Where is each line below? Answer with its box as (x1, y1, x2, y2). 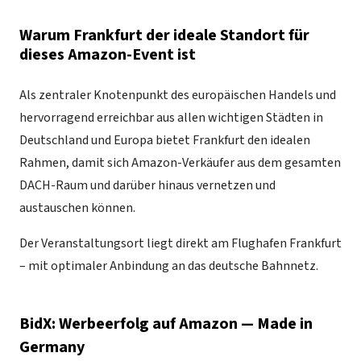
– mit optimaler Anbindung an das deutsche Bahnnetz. (19, 257, 318, 276)
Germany (19, 336, 85, 359)
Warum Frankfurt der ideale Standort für (19, 24, 309, 48)
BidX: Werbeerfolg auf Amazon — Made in (19, 313, 313, 336)
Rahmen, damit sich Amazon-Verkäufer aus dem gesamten (19, 154, 341, 172)
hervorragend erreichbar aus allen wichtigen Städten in (19, 109, 323, 127)
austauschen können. (19, 199, 135, 218)
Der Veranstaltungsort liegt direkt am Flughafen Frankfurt (19, 234, 342, 253)
